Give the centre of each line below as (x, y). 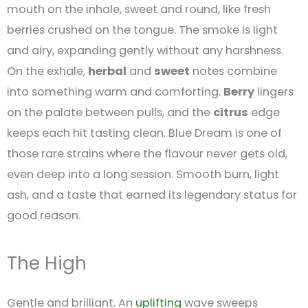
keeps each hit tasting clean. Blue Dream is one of (144, 133)
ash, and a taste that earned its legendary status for (152, 195)
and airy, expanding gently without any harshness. (145, 51)
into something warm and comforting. (115, 92)
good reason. (44, 216)
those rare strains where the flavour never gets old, (147, 154)
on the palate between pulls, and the (110, 113)
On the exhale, (47, 71)
